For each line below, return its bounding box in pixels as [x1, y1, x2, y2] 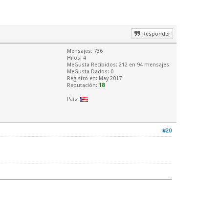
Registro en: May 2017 [67, 75, 122, 82]
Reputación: [67, 82, 99, 89]
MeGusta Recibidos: [67, 62, 119, 68]
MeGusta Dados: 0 [67, 68, 113, 75]
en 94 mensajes [128, 62, 169, 68]
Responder [142, 31, 170, 38]
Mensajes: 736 [67, 48, 103, 55]
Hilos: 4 [67, 55, 86, 62]
